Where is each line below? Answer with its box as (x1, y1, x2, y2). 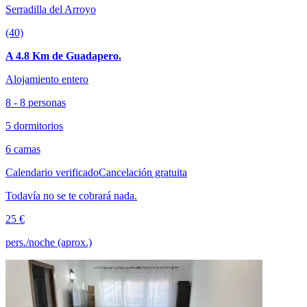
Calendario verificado (5, 167, 99, 179)
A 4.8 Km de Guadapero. (5, 50, 121, 62)
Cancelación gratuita (99, 167, 187, 179)
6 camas (5, 143, 40, 156)
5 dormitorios (5, 120, 63, 132)
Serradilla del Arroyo (5, 3, 96, 16)
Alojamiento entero (5, 73, 88, 86)
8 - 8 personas (5, 97, 66, 109)
